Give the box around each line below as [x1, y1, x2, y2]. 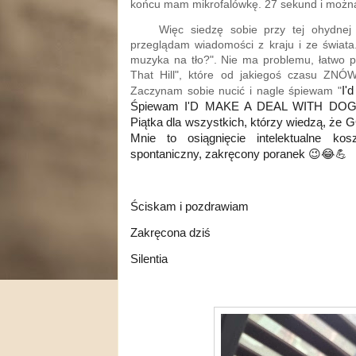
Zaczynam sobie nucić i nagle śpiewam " [130, 85, 342, 97]
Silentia [130, 253, 168, 265]
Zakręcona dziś [130, 226, 211, 239]
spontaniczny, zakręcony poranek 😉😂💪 [130, 148, 347, 161]
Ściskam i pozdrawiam [130, 200, 249, 213]
